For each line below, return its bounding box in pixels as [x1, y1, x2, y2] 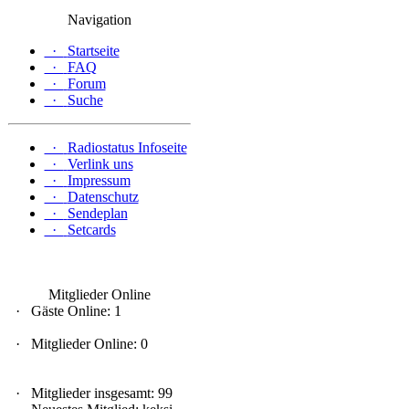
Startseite [67, 43, 120, 58]
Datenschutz [67, 189, 139, 204]
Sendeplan [67, 205, 128, 221]
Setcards [67, 222, 116, 237]
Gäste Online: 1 [26, 303, 121, 319]
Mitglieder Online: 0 [26, 336, 148, 351]
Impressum [67, 173, 131, 188]
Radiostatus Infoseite [67, 140, 187, 155]
